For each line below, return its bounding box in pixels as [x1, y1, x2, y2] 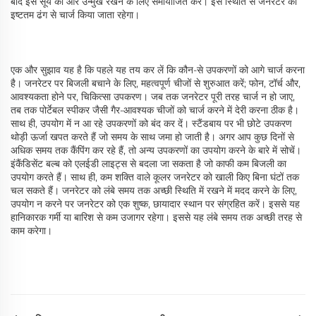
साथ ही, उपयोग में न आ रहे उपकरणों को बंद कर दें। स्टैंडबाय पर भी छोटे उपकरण [11, 117, 292, 130]
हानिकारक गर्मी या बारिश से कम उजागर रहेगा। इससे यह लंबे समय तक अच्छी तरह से [11, 211, 302, 224]
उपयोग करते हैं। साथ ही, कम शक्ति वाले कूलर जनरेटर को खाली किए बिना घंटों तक [11, 171, 299, 184]
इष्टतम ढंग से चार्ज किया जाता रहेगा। [11, 8, 140, 22]
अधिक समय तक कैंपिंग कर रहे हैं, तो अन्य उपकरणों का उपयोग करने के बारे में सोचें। [11, 144, 301, 157]
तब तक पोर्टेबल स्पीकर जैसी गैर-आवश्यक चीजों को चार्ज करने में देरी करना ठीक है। [11, 104, 299, 117]
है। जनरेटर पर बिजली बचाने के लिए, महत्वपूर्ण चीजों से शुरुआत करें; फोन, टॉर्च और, [11, 77, 300, 90]
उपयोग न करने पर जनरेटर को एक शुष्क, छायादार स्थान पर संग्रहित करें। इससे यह [11, 197, 300, 211]
